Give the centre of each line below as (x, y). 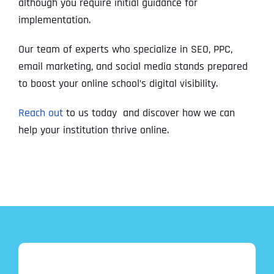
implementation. (54, 20)
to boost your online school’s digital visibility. (118, 84)
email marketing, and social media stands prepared (133, 67)
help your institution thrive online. (93, 130)
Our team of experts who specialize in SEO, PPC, (125, 50)
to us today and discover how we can (149, 113)
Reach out (40, 113)
